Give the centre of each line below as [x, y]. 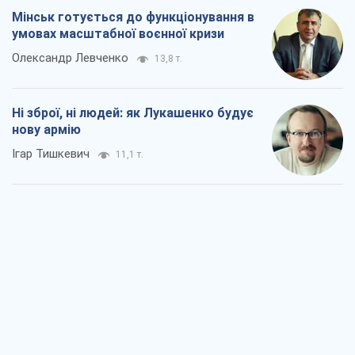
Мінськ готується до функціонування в [133, 17]
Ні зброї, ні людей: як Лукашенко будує [133, 113]
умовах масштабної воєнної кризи [118, 34]
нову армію [46, 130]
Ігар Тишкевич [51, 154]
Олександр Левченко [70, 58]
